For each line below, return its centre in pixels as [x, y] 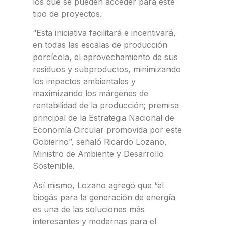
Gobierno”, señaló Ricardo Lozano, [100, 142]
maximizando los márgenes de [91, 94]
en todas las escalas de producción [100, 45]
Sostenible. [54, 166]
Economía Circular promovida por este [107, 130]
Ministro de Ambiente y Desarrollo [98, 154]
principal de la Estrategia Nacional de [103, 118]
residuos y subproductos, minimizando [107, 69]
